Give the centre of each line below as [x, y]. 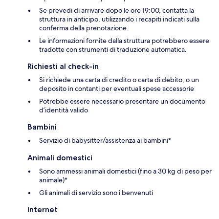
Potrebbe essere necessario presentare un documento [122, 101]
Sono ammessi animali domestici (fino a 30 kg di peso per [125, 171]
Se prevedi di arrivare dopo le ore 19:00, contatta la [117, 11]
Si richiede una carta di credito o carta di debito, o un [119, 80]
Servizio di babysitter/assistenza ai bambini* [105, 141]
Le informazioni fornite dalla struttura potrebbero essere [124, 41]
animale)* [53, 180]
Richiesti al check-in [63, 66]
